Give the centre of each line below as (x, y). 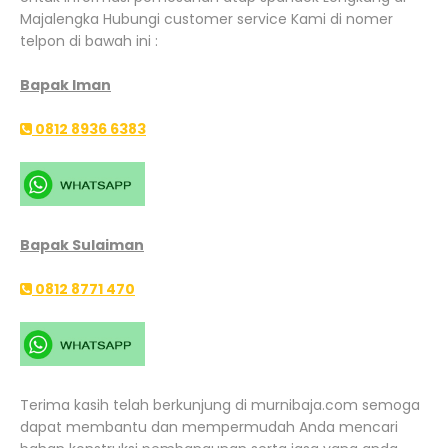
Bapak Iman (65, 85)
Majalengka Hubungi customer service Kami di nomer (206, 19)
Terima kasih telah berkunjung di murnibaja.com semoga (220, 404)
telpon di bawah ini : (89, 41)
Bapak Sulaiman (82, 245)
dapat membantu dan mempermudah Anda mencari (209, 426)
